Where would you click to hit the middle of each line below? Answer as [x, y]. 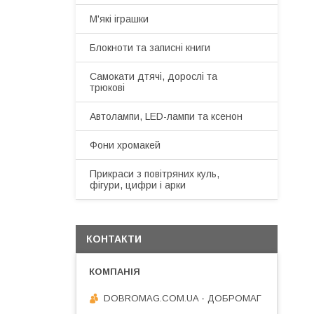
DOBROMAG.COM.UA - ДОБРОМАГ [183, 298]
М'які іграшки [119, 19]
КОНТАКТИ [114, 239]
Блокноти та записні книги [150, 48]
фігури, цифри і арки [138, 185]
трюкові [107, 88]
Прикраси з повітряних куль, [155, 174]
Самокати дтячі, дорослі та [153, 76]
